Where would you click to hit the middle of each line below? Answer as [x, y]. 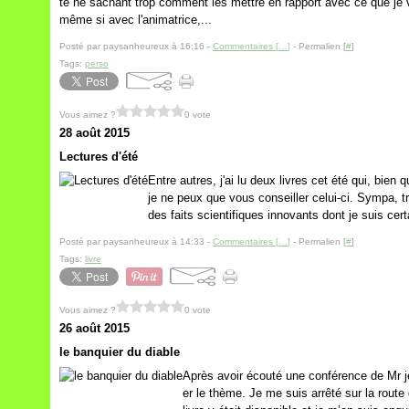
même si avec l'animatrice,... [136, 20]
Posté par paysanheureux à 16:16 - [136, 46]
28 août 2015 [94, 133]
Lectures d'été [99, 157]
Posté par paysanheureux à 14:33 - [136, 241]
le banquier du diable [120, 352]
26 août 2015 [94, 328]
